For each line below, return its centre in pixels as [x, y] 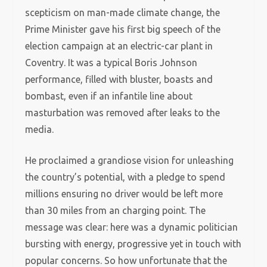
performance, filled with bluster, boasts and [119, 79]
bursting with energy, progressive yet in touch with [133, 244]
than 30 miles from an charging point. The [116, 210]
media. [40, 129]
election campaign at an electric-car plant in [119, 46]
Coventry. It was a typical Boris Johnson [111, 63]
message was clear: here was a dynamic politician [132, 227]
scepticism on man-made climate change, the [123, 13]
